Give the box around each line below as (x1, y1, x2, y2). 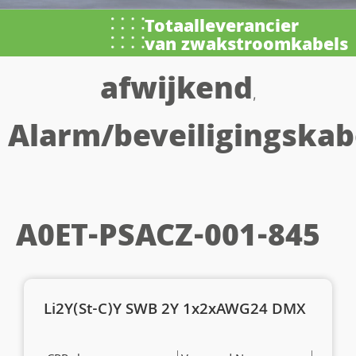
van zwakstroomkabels (145, 31, 348, 61)
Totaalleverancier (145, 13, 299, 43)
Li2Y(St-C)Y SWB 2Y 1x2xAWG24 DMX (44, 298, 306, 324)
